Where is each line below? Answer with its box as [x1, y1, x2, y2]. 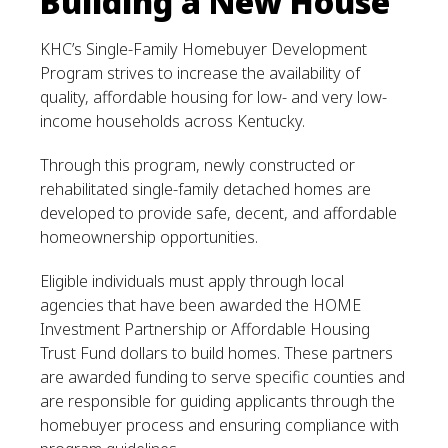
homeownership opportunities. [40, 225, 258, 248]
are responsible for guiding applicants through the [40, 389, 395, 412]
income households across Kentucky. [40, 109, 305, 132]
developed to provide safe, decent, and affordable [40, 201, 397, 224]
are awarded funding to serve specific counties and [40, 365, 405, 388]
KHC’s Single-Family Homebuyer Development [40, 37, 367, 60]
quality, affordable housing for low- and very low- [40, 85, 387, 108]
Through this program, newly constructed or [40, 153, 355, 176]
